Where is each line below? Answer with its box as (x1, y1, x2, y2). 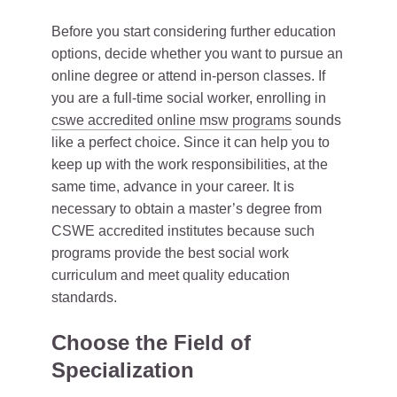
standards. (51, 290, 117, 306)
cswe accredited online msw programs (51, 113, 292, 128)
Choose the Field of (51, 331, 251, 355)
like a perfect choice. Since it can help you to (51, 135, 330, 151)
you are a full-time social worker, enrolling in (51, 90, 326, 106)
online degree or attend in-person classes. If (51, 68, 325, 84)
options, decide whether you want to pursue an (51, 46, 343, 62)
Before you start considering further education (51, 24, 336, 40)
